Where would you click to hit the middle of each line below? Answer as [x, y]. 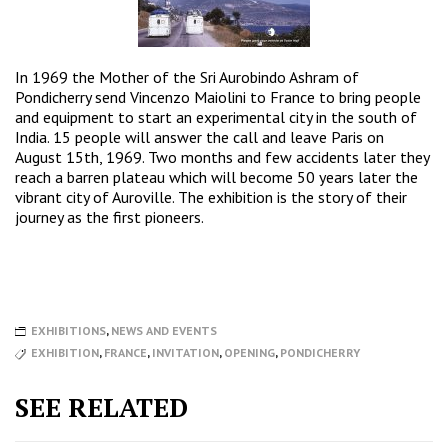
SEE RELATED [101, 406]
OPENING [249, 352]
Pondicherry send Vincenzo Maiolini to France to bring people [218, 97]
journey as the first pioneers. [109, 217]
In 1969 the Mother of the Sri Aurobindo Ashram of [187, 77]
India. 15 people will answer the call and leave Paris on [199, 137]
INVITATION [185, 352]
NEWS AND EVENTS [164, 330]
